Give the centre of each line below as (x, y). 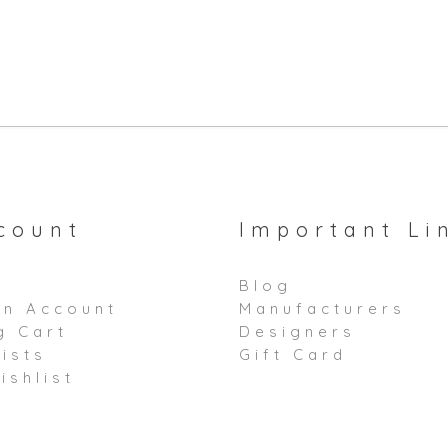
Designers (297, 331)
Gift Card (293, 354)
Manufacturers (322, 308)
